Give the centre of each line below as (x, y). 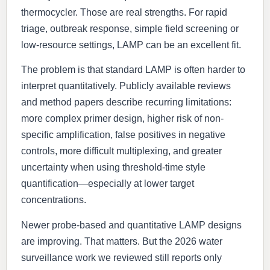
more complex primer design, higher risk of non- (122, 119)
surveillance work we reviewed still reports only (121, 257)
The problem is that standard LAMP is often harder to (133, 70)
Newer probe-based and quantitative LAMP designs (131, 225)
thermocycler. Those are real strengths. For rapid (124, 12)
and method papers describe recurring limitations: (126, 102)
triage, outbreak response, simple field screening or (130, 29)
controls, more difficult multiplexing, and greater (121, 151)
